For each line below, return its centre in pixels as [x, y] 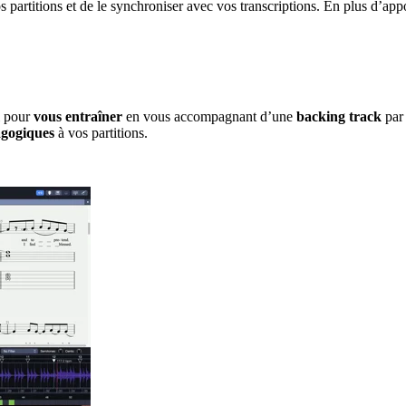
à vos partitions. [103, 132]
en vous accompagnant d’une [209, 116]
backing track [339, 116]
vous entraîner [78, 116]
